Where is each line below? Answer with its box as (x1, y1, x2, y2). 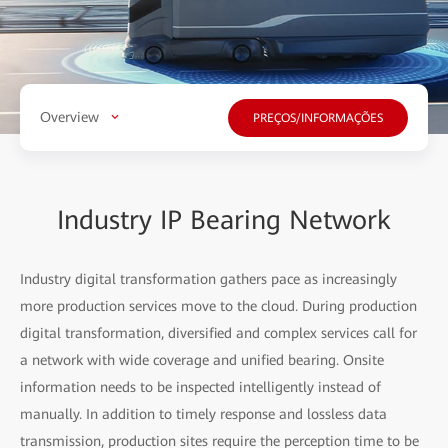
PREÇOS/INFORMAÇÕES (253, 110, 383, 125)
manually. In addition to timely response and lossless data (20, 405, 387, 422)
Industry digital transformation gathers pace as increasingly (20, 270, 397, 287)
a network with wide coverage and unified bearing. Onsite (20, 351, 384, 368)
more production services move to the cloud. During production (20, 297, 417, 314)
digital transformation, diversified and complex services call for (20, 324, 417, 341)
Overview (40, 108, 99, 125)
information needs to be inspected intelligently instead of (20, 378, 381, 395)
